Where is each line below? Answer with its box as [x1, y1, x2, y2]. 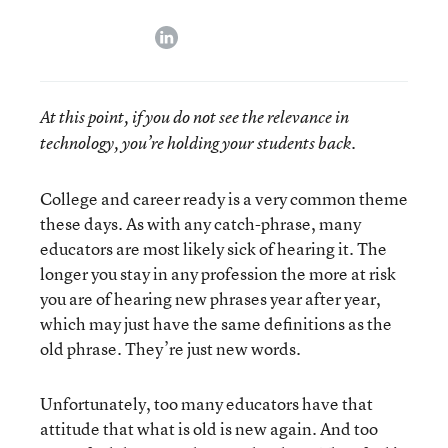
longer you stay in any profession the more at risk [40, 262, 396, 285]
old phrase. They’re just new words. [40, 337, 301, 360]
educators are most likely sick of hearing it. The [40, 237, 387, 260]
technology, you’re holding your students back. [40, 132, 356, 154]
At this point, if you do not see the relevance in [40, 106, 349, 128]
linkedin [177, 22, 232, 44]
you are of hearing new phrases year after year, [40, 287, 381, 310]
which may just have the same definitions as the [40, 312, 392, 335]
